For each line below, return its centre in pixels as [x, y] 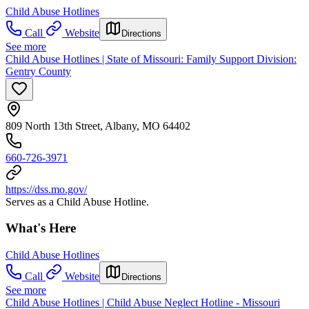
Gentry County [38, 71]
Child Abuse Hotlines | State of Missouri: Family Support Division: [151, 59]
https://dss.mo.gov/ [46, 189]
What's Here [41, 228]
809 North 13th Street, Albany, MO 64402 [98, 126]
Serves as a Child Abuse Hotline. [77, 201]
